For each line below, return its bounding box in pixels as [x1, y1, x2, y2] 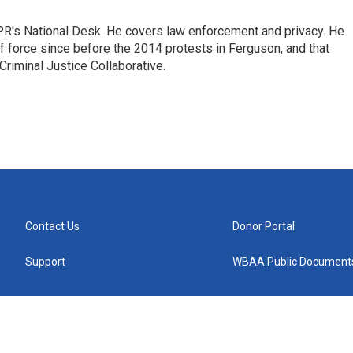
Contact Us [25, 220, 80, 232]
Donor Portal [232, 220, 295, 232]
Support [25, 255, 65, 268]
